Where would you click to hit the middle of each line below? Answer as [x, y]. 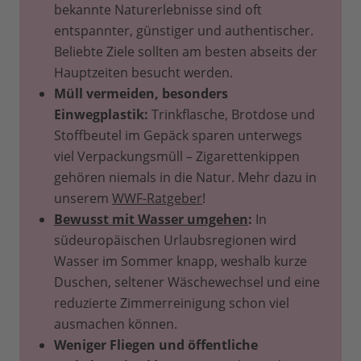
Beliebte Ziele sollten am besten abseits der [186, 52]
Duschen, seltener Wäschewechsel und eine [187, 282]
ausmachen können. [116, 324]
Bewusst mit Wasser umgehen [151, 220]
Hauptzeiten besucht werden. [143, 73]
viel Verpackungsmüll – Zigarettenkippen [177, 157]
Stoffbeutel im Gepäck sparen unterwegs [178, 136]
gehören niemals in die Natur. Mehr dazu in [185, 178]
